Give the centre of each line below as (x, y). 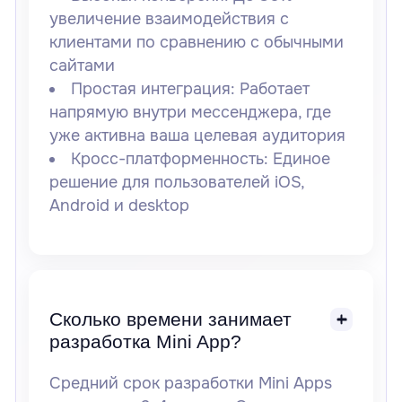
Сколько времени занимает (170, 319)
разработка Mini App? (145, 342)
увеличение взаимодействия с (169, 19)
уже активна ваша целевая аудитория (197, 136)
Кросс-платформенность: (170, 159)
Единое (300, 159)
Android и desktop (119, 206)
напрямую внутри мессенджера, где (190, 113)
